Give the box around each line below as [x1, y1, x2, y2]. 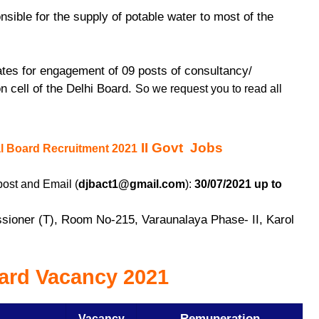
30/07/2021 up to [194, 178, 282, 191]
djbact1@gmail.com [78, 178, 185, 191]
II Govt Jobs [137, 140, 223, 156]
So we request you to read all [135, 82, 282, 95]
